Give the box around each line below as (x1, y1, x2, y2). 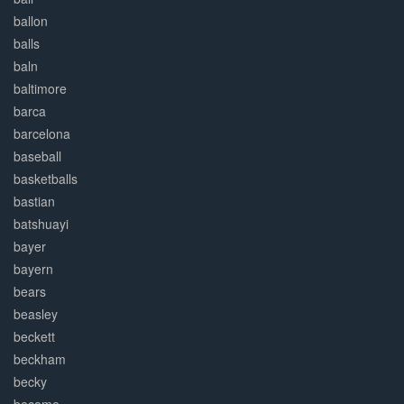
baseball (14, 147, 61, 166)
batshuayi (14, 215, 69, 234)
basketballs (14, 170, 78, 188)
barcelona (14, 124, 70, 143)
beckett (14, 327, 55, 346)
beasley (14, 305, 58, 324)
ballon (14, 12, 48, 31)
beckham (14, 350, 66, 369)
